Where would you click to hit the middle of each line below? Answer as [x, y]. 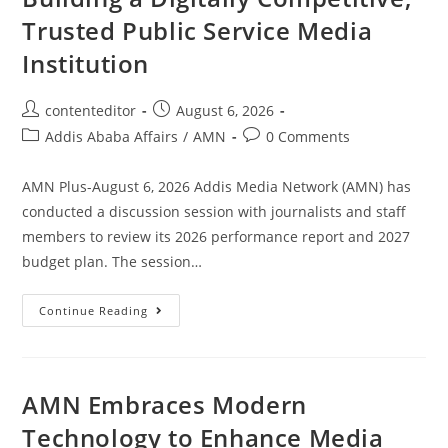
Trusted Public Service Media [197, 30]
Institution [86, 63]
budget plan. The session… [112, 261]
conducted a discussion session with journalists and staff [214, 211]
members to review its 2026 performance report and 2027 [216, 236]
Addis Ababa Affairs [112, 136]
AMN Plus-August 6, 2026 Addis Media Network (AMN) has [217, 186]
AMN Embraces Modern [164, 404]
